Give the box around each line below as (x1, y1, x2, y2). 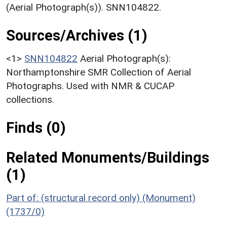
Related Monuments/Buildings (6, 148, 209, 166)
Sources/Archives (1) (6, 26, 147, 44)
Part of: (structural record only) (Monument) (6, 192, 196, 204)
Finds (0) (6, 119, 66, 136)
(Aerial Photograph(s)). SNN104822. (6, 1, 161, 13)
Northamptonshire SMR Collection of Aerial (6, 66, 191, 78)
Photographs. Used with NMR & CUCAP (6, 80, 174, 92)
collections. (6, 93, 54, 105)
